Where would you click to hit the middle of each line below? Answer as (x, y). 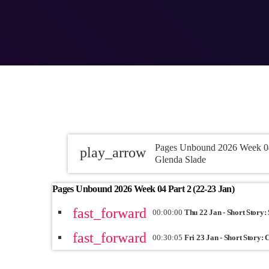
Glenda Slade (180, 159)
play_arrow (113, 153)
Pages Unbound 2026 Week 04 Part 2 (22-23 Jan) (144, 189)
